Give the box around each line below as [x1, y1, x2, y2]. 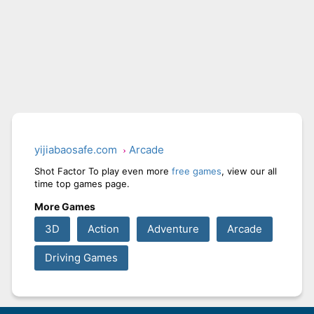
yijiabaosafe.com [34, 142, 117, 156]
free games [172, 165, 221, 177]
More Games [34, 200, 95, 212]
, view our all [221, 165, 277, 177]
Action [88, 221, 119, 235]
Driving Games [45, 250, 118, 264]
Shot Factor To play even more [34, 165, 172, 177]
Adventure [147, 221, 199, 235]
